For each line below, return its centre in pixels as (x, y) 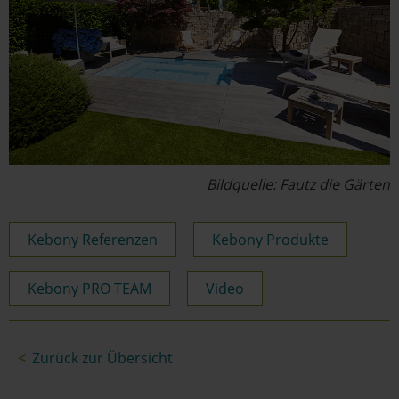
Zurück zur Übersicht (102, 358)
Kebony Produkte (270, 240)
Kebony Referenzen (93, 240)
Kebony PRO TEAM (90, 289)
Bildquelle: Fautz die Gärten (298, 185)
